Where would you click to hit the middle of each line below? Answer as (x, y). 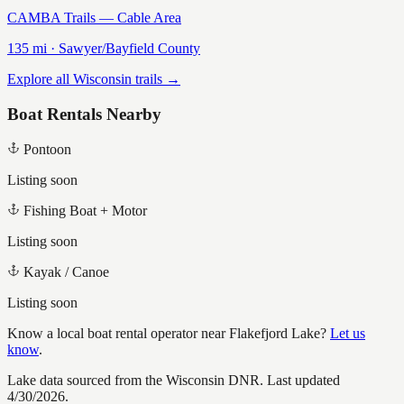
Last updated (302, 380)
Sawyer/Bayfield (106, 49)
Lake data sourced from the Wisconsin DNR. (135, 380)
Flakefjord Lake (275, 333)
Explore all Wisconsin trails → (94, 79)
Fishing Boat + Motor (85, 210)
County (177, 49)
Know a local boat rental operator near (118, 333)
